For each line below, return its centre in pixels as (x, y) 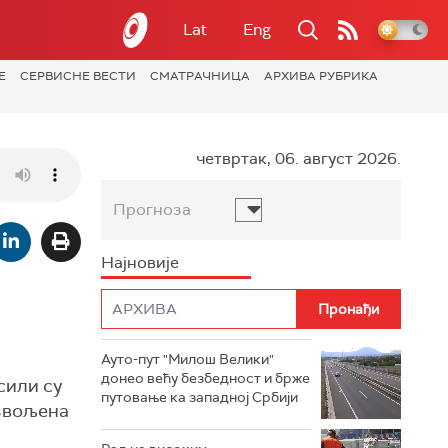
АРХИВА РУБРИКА (321, 76)
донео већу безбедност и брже (205, 378)
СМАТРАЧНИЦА (200, 76)
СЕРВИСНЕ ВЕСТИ (78, 76)
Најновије (140, 262)
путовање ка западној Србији (199, 397)
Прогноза (152, 209)
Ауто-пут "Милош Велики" (187, 359)
